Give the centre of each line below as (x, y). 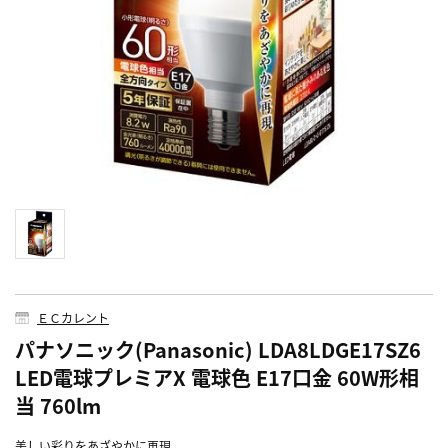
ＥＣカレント (73, 318)
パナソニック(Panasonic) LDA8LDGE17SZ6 (218, 350)
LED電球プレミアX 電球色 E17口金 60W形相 (217, 378)
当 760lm (58, 406)
